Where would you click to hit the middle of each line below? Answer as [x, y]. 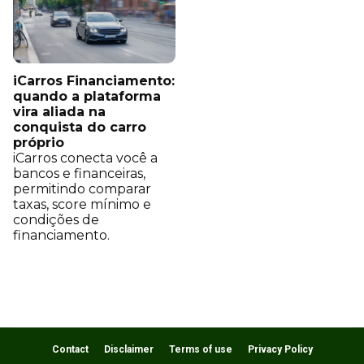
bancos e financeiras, [79, 174]
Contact [70, 350]
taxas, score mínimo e [82, 205]
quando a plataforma [87, 97]
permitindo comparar [82, 189]
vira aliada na [59, 112]
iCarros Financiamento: [94, 81]
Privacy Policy [280, 350]
